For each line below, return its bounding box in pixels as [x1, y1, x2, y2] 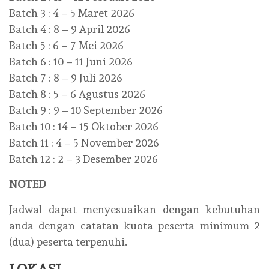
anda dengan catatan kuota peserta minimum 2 [9, 219, 260, 232]
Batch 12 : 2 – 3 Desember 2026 [9, 153, 158, 166]
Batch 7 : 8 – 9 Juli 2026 [9, 71, 122, 85]
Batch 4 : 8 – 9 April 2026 [9, 23, 130, 36]
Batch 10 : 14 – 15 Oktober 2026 [9, 120, 159, 133]
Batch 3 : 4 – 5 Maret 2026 [9, 7, 134, 20]
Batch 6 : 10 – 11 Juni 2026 [9, 55, 133, 68]
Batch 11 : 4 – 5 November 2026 [9, 136, 159, 150]
